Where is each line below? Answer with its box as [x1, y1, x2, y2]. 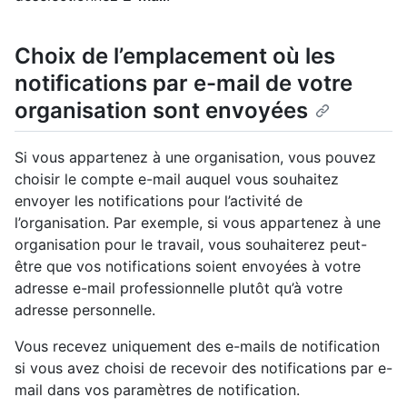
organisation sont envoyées [15, 97, 308, 124]
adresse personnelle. [15, 301, 155, 320]
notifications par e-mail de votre [15, 70, 352, 97]
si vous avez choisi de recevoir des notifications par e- [15, 359, 392, 378]
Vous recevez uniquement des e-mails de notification [15, 337, 380, 356]
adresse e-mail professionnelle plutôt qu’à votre [15, 279, 342, 298]
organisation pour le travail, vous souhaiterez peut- [15, 235, 367, 254]
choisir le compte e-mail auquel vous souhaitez [15, 170, 339, 189]
